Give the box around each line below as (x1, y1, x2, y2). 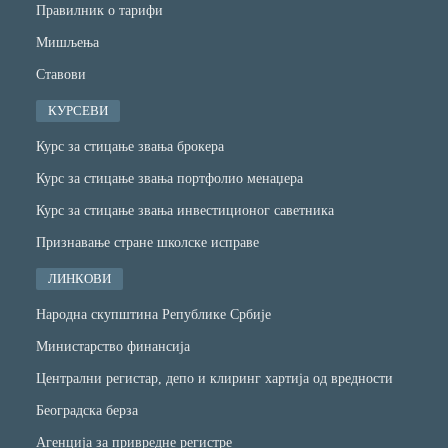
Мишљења (36, 35, 99, 51)
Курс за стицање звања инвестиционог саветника (36, 203, 334, 219)
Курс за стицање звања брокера (36, 139, 224, 155)
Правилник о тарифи (36, 3, 163, 19)
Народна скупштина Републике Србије (36, 307, 271, 323)
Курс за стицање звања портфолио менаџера (36, 171, 303, 187)
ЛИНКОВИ (48, 272, 111, 287)
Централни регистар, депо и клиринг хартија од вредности (36, 371, 393, 387)
